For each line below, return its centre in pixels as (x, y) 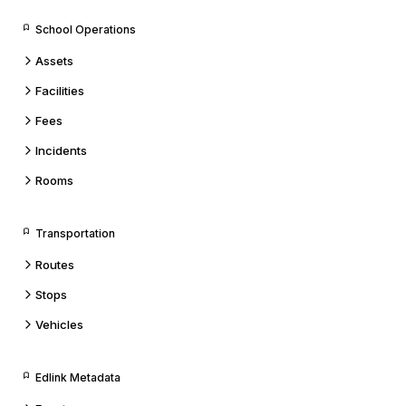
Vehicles (59, 324)
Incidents (61, 150)
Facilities (60, 91)
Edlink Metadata (78, 377)
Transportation (75, 233)
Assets (54, 61)
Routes (55, 265)
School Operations (86, 29)
